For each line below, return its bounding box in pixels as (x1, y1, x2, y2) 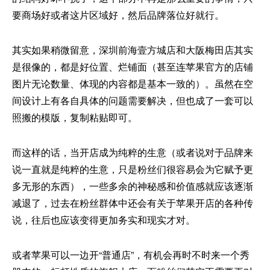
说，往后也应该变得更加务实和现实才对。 (12, 212, 195, 227)
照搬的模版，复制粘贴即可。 (12, 110, 137, 124)
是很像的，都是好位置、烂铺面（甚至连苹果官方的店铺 (12, 59, 253, 74)
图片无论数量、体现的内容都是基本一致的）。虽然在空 (12, 76, 253, 90)
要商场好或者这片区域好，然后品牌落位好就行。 (12, 7, 224, 22)
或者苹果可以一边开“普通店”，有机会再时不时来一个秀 (12, 247, 250, 262)
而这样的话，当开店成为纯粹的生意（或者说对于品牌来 (12, 145, 253, 159)
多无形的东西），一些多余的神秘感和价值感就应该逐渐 (12, 178, 253, 193)
